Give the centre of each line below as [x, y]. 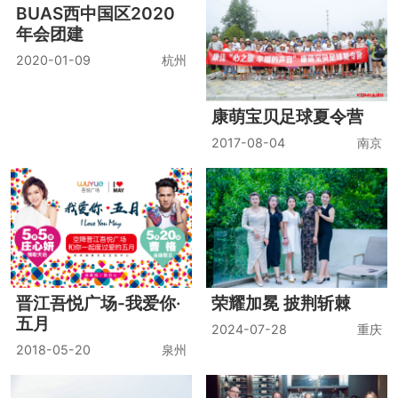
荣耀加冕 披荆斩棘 [282, 324]
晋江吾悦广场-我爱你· [98, 324]
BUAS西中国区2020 [95, 117]
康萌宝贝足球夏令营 [288, 117]
